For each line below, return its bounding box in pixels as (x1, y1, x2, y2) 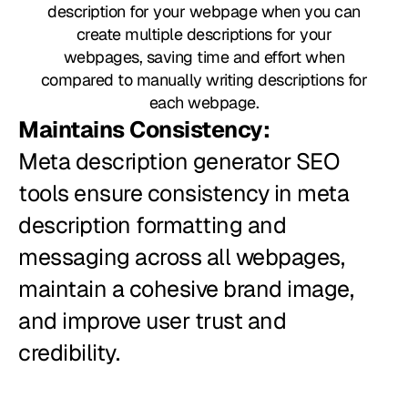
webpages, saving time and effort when (63, 46, 345, 68)
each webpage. (148, 92, 260, 114)
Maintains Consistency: (18, 115, 270, 145)
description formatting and (18, 210, 286, 240)
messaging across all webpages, (18, 242, 344, 272)
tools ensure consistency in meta (18, 178, 349, 209)
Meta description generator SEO (18, 147, 339, 177)
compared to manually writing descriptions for (40, 69, 368, 91)
